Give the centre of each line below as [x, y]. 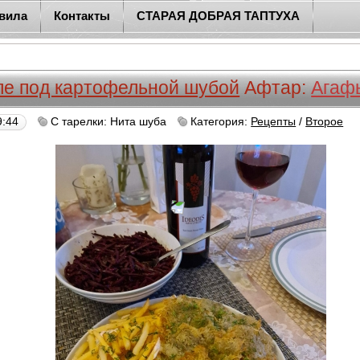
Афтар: [278, 88]
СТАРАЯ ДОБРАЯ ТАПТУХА [219, 16]
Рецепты [274, 122]
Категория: [221, 122]
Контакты [82, 16]
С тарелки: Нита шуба [109, 122]
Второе [325, 122]
